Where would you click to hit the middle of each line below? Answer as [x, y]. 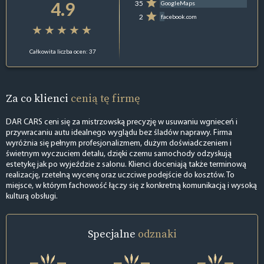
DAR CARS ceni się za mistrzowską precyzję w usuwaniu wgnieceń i [122, 123]
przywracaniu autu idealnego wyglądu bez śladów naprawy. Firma [119, 133]
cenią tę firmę [105, 98]
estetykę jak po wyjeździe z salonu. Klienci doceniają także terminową [126, 165]
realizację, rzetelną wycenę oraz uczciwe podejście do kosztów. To [120, 176]
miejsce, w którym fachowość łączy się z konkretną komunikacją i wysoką [131, 186]
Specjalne [113, 234]
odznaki [157, 234]
